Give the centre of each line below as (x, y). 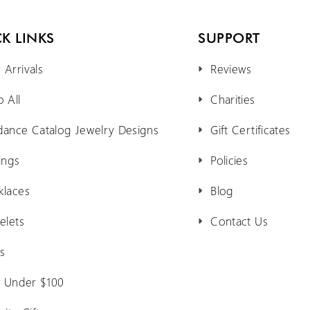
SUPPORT (229, 38)
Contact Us (239, 221)
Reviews (231, 69)
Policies (229, 160)
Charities (233, 99)
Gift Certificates (250, 130)
